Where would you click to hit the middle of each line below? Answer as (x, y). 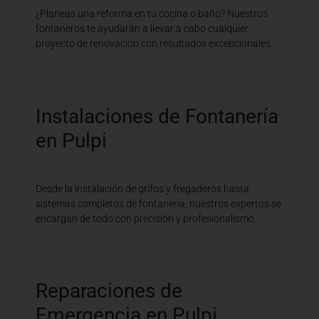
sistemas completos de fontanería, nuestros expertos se (158, 203)
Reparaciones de (109, 291)
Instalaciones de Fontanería (157, 116)
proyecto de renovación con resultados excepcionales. (154, 44)
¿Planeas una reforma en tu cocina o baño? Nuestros (152, 14)
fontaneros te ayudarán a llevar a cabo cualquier (142, 29)
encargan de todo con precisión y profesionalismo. (146, 218)
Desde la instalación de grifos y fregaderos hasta (142, 188)
